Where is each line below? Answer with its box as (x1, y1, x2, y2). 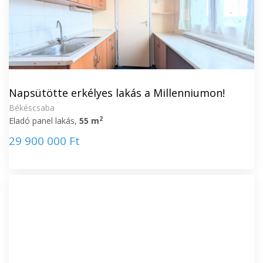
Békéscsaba (9, 102, 55, 113)
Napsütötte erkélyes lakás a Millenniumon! (9, 86, 225, 100)
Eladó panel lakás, (9, 115, 79, 126)
